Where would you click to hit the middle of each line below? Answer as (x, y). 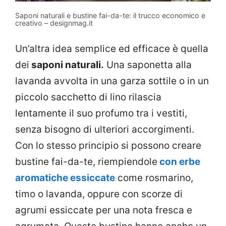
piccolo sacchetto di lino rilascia (88, 97)
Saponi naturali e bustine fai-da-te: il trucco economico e (110, 15)
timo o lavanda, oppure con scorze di (99, 194)
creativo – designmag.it (54, 23)
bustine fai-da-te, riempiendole (86, 162)
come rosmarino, (154, 178)
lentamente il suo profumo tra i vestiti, (101, 114)
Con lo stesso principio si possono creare (108, 146)
